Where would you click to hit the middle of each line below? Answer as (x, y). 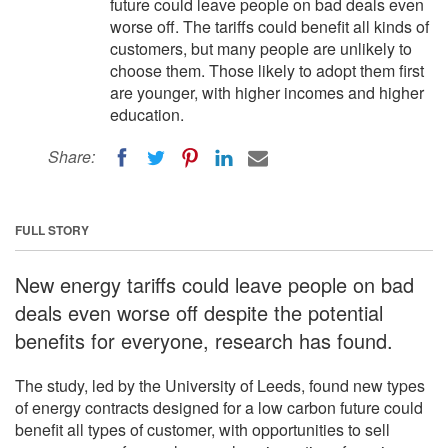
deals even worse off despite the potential (199, 312)
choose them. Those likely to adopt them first (267, 70)
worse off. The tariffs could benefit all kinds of (269, 26)
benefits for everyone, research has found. (204, 340)
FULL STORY (52, 229)
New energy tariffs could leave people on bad (214, 284)
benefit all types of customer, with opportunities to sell (202, 429)
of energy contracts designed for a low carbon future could (219, 407)
